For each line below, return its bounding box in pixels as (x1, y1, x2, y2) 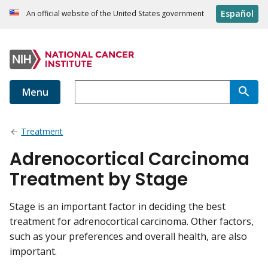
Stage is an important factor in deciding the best (10, 200, 226, 214)
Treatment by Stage (10, 167, 188, 192)
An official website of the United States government (26, 8, 204, 19)
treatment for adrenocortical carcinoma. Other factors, (10, 215, 254, 229)
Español (221, 8, 254, 20)
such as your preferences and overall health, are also (10, 230, 247, 243)
